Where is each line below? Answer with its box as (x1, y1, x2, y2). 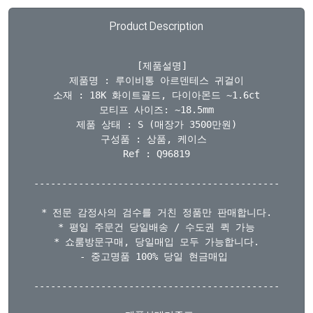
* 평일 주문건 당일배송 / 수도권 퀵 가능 (58, 221, 255, 233)
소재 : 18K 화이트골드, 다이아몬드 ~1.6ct (53, 89, 260, 101)
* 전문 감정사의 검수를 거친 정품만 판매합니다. (41, 207, 272, 218)
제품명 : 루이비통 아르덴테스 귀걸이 (69, 75, 244, 86)
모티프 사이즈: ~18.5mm (99, 104, 214, 115)
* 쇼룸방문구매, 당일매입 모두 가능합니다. (54, 236, 259, 247)
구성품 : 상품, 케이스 (101, 133, 212, 145)
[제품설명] (126, 60, 187, 71)
